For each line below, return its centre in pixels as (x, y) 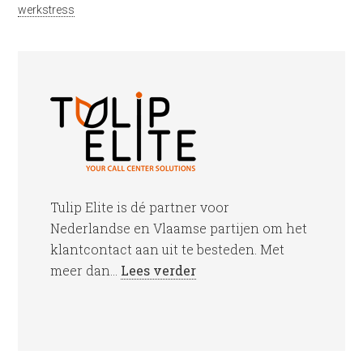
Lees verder (159, 270)
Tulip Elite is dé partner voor (140, 207)
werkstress (47, 10)
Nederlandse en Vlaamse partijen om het (179, 228)
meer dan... (86, 270)
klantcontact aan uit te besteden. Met (168, 249)
